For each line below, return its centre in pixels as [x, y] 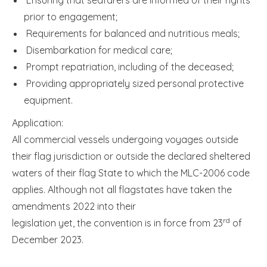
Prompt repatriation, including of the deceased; [129, 66]
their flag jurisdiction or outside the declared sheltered [131, 156]
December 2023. [48, 239]
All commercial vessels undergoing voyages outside [125, 139]
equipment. [48, 100]
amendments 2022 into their [74, 206]
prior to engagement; [71, 16]
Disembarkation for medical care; [98, 50]
